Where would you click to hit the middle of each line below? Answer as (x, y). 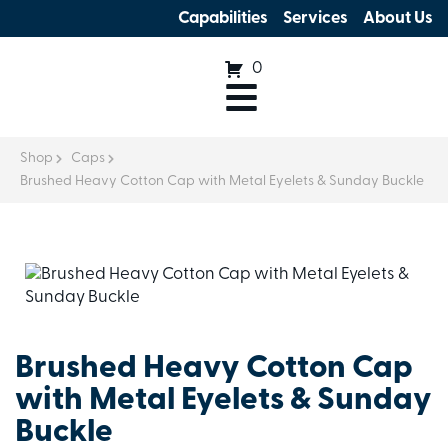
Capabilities (223, 18)
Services (315, 18)
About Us (398, 18)
